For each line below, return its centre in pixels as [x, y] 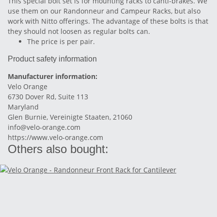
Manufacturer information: [53, 77]
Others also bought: [58, 149]
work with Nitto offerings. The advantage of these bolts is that [108, 21]
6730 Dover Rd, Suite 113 [49, 97]
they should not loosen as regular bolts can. [79, 31]
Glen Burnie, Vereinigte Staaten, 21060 [70, 117]
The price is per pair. [61, 42]
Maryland [23, 107]
